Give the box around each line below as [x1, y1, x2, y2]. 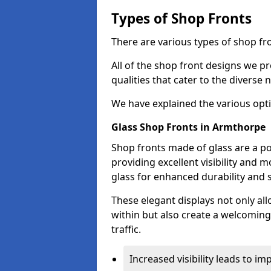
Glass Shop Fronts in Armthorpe [111, 120, 266, 134]
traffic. [111, 223, 141, 236]
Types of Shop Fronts [111, 9, 252, 28]
